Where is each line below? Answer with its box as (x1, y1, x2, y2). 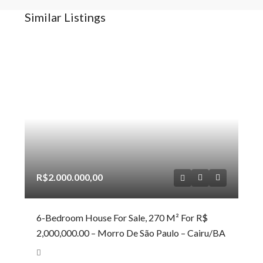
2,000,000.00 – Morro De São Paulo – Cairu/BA (36, 227, 225, 238)
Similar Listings (25, 10, 106, 24)
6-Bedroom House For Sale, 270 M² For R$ (36, 212, 208, 223)
